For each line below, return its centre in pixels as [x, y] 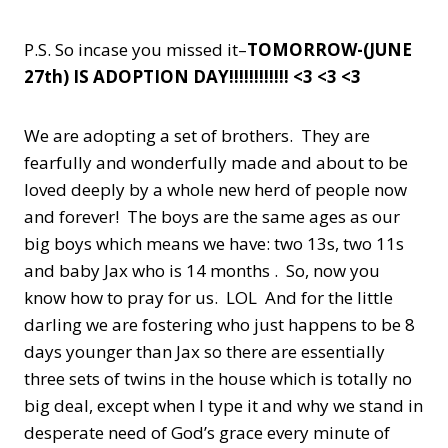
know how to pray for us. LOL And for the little [208, 297]
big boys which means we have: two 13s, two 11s [214, 243]
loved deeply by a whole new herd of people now [215, 189]
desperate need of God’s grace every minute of [207, 432]
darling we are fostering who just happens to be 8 [219, 324]
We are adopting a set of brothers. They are [197, 135]
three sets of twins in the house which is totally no [218, 378]
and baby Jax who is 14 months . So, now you [202, 270]
